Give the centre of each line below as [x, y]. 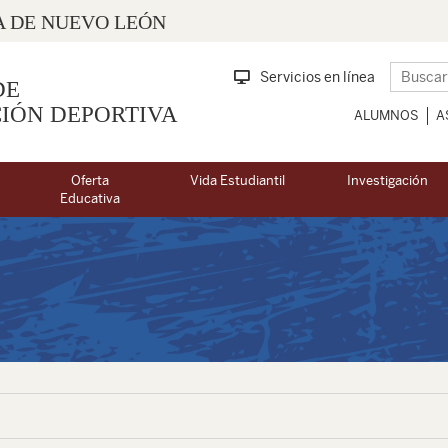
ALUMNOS [386, 115]
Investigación [387, 181]
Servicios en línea [317, 77]
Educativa [89, 199]
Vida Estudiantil [237, 181]
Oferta [89, 181]
